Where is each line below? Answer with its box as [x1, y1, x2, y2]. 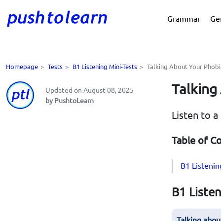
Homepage [6, 62, 38, 71]
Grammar [167, 13, 200, 23]
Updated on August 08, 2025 [45, 85, 134, 94]
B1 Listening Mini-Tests [73, 62, 137, 71]
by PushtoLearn [45, 96, 94, 105]
